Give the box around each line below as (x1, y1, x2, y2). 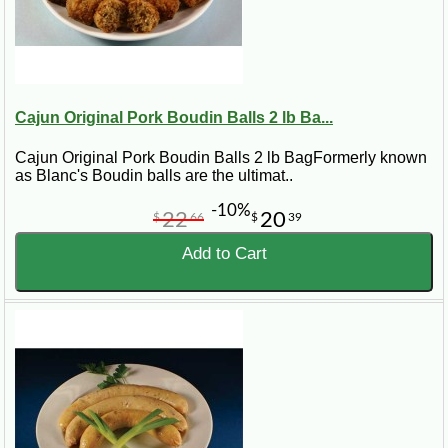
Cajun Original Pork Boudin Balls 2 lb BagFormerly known (15, 148, 427, 166)
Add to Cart (181, 243, 267, 263)
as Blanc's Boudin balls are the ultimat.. (15, 166, 293, 184)
